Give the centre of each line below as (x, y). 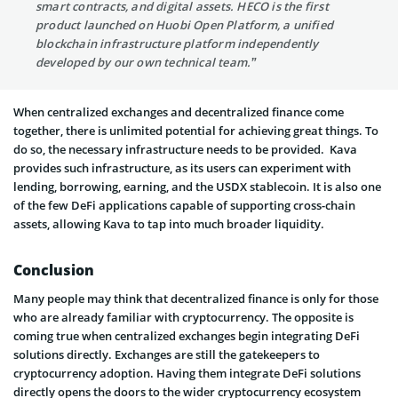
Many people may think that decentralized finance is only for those (196, 298)
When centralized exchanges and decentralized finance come (179, 111)
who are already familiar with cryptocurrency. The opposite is (183, 317)
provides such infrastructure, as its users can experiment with (182, 167)
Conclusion (54, 270)
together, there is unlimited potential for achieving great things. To (196, 130)
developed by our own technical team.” (147, 62)
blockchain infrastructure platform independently (177, 43)
